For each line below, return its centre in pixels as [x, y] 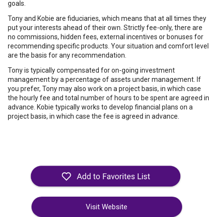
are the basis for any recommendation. [68, 55]
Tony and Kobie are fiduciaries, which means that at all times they [107, 18]
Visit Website [107, 207]
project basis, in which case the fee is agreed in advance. [93, 116]
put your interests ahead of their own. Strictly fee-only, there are [105, 28]
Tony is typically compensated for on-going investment [91, 70]
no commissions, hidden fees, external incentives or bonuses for [106, 37]
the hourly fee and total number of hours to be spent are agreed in [108, 98]
